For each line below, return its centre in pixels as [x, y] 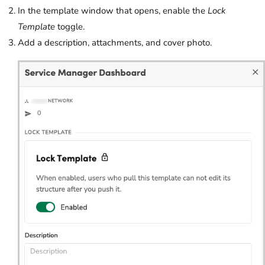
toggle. [70, 26]
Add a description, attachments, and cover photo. [116, 42]
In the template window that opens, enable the [113, 10]
